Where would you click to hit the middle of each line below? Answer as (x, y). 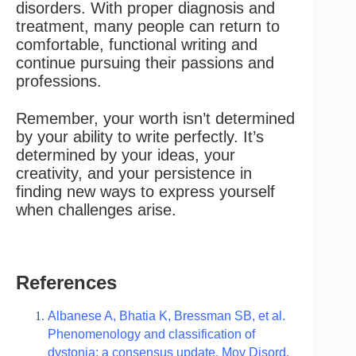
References (66, 283)
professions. (59, 81)
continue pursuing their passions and (145, 63)
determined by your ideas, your (126, 155)
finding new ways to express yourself (145, 192)
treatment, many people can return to (148, 27)
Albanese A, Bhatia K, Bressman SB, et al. (166, 316)
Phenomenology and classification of (151, 335)
